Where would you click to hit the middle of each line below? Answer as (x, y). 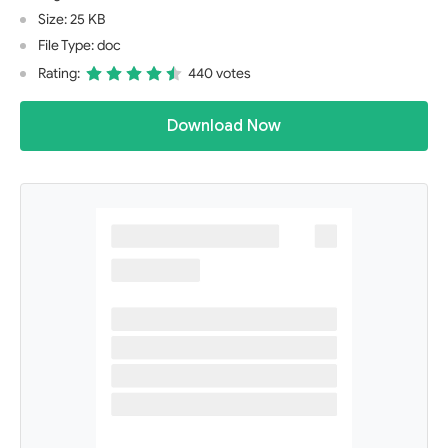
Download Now (224, 126)
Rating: (59, 73)
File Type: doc (79, 45)
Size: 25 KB (71, 19)
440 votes (219, 73)
